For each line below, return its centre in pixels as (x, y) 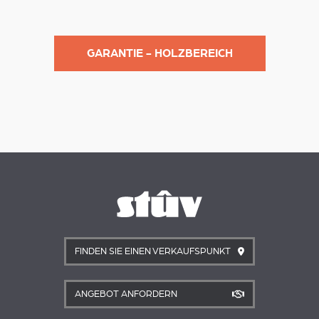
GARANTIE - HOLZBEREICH (159, 53)
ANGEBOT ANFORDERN (126, 294)
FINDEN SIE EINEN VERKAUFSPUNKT (153, 252)
